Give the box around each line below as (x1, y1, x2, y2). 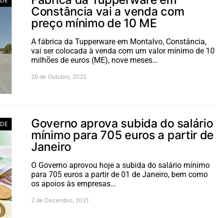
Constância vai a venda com (31, 4, 184, 18)
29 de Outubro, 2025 (31, 73, 87, 80)
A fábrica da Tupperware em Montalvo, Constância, (31, 37, 206, 46)
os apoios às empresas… (31, 179, 116, 188)
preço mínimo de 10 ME (31, 16, 157, 30)
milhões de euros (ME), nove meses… (31, 55, 158, 65)
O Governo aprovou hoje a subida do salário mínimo (31, 161, 210, 170)
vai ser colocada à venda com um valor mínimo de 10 (31, 46, 215, 55)
